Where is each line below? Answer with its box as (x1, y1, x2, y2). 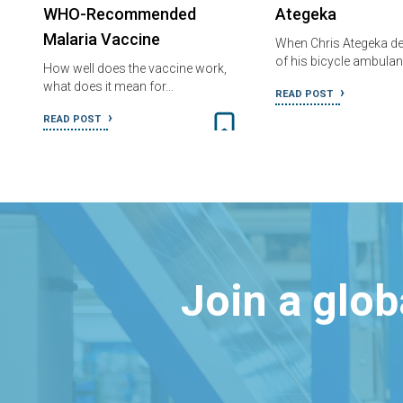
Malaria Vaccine (43, 29, 160, 49)
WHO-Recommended (43, 4, 196, 23)
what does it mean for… (43, 78, 174, 94)
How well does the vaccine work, (43, 60, 227, 76)
